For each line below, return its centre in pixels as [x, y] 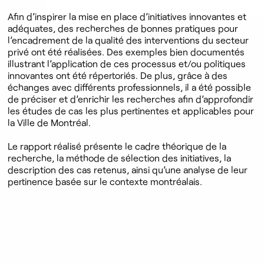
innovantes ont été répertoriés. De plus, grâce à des [118, 75]
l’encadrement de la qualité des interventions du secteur [128, 39]
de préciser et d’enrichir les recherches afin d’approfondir [131, 98]
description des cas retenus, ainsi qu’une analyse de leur [128, 169]
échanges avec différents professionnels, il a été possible [130, 87]
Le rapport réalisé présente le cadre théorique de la [117, 146]
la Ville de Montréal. [49, 122]
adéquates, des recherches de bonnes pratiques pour [123, 28]
